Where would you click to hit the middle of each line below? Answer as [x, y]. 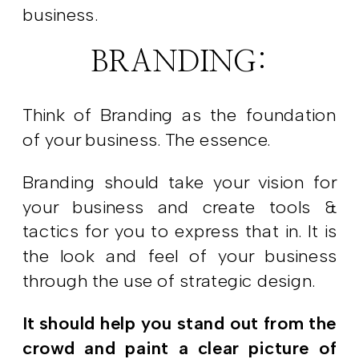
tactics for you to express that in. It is [180, 232]
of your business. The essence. [149, 139]
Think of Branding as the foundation [180, 115]
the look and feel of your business [180, 256]
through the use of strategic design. [169, 281]
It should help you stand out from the [180, 324]
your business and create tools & [180, 207]
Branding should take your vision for [180, 182]
